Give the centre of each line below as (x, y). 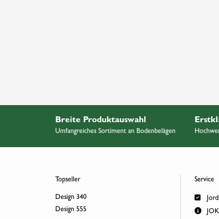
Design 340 (71, 197)
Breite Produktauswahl (100, 120)
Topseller (67, 180)
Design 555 (71, 210)
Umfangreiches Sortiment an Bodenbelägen (115, 131)
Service (204, 180)
